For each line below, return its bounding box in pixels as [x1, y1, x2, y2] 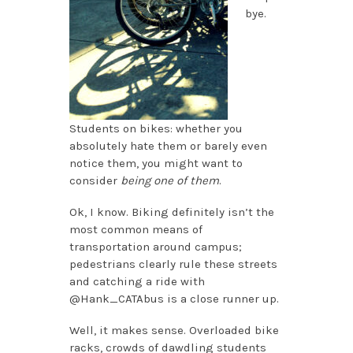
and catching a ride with [69, 274, 205, 289]
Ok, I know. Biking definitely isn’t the [69, 205, 274, 220]
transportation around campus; [69, 240, 242, 255]
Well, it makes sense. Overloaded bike [69, 323, 279, 338]
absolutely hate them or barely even [69, 139, 267, 154]
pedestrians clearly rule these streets [69, 257, 277, 272]
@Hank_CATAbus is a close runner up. [69, 292, 279, 307]
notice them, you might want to [69, 156, 243, 171]
